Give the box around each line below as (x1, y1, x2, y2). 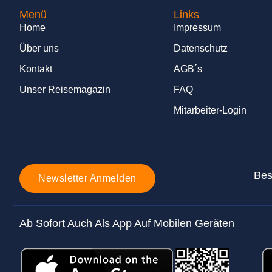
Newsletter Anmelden (38, 173, 137, 184)
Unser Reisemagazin (19, 84, 110, 95)
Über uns (19, 42, 59, 53)
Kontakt (19, 63, 52, 74)
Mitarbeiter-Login (174, 104, 247, 115)
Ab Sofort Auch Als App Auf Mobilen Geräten (19, 217, 234, 230)
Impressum (174, 22, 222, 33)
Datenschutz (174, 42, 228, 53)
